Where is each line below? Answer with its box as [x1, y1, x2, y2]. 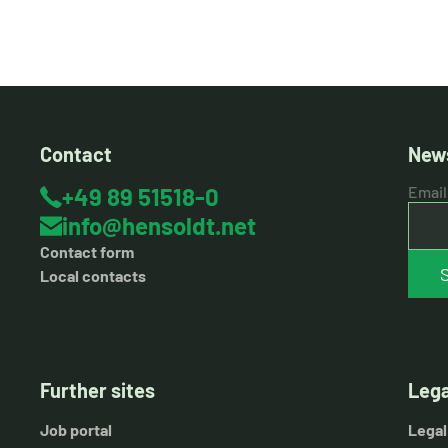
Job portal [40, 420, 112, 439]
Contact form [40, 242, 134, 261]
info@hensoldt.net [62, 211, 256, 240]
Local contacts [40, 266, 146, 285]
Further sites [40, 378, 155, 402]
